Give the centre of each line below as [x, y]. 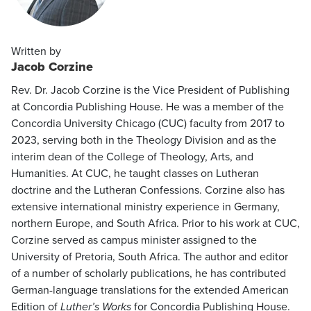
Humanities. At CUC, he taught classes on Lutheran [135, 174]
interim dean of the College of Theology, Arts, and [132, 157]
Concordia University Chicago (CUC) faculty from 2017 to [148, 124]
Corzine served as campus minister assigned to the [134, 240]
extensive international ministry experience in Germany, [145, 207]
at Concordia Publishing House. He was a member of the [148, 107]
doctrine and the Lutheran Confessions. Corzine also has [148, 190]
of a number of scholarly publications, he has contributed [149, 274]
